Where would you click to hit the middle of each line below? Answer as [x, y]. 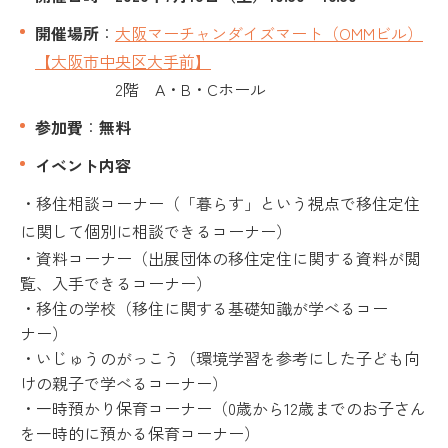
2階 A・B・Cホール [166, 89]
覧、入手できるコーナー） [116, 283]
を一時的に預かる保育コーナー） [140, 433]
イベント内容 [83, 165]
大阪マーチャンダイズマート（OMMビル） [269, 33]
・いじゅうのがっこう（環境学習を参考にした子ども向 [220, 358]
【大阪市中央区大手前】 [123, 61]
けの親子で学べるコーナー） [124, 383]
